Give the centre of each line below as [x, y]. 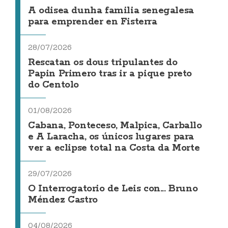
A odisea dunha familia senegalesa [111, 11]
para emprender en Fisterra [93, 22]
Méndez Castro [63, 200]
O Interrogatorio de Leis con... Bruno [113, 189]
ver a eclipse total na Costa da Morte [114, 148]
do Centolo [53, 85]
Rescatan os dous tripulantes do [103, 63]
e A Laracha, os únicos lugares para [111, 137]
